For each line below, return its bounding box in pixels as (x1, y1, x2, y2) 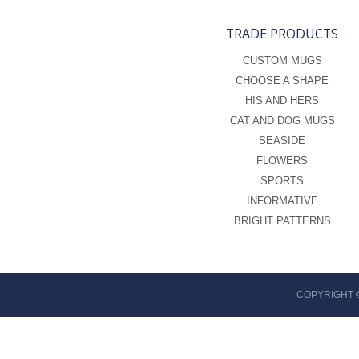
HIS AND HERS (245, 95, 319, 107)
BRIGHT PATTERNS (233, 215, 331, 228)
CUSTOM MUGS (242, 54, 322, 67)
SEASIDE (259, 135, 305, 147)
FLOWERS (256, 155, 308, 167)
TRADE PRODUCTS (226, 25, 338, 43)
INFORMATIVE (246, 195, 318, 208)
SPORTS (260, 175, 304, 188)
